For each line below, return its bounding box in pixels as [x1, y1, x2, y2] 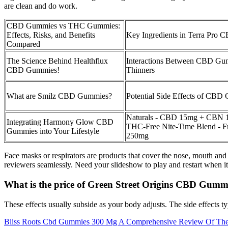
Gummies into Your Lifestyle [7, 127, 99, 136]
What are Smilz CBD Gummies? [7, 92, 112, 101]
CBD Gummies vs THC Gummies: [7, 21, 120, 31]
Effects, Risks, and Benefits [7, 31, 95, 40]
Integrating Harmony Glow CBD [7, 118, 113, 127]
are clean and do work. [4, 2, 77, 11]
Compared [7, 40, 40, 49]
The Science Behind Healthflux [7, 56, 108, 66]
